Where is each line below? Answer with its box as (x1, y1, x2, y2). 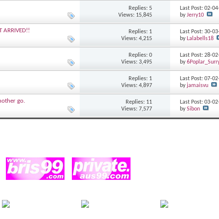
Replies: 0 (129, 52, 153, 58)
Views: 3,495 (121, 59, 153, 65)
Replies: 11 (126, 99, 153, 105)
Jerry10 (187, 12, 204, 19)
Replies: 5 (129, 5, 153, 11)
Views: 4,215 (121, 35, 153, 42)
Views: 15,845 (118, 12, 153, 18)
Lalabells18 (187, 36, 214, 42)
